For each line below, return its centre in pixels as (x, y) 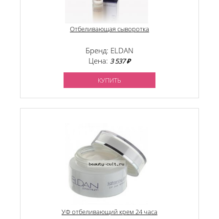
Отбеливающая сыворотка (109, 29)
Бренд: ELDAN (109, 50)
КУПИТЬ (109, 80)
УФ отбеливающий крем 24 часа (109, 212)
